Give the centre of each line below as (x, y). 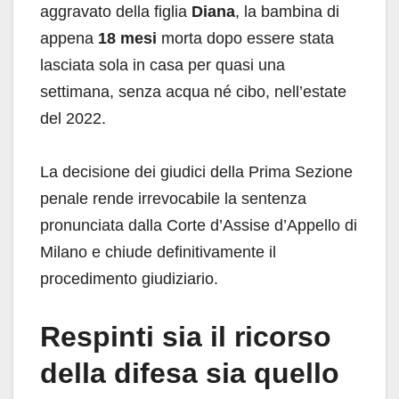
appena (69, 39)
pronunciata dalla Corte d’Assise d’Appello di (199, 226)
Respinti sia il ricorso (186, 337)
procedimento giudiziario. (129, 279)
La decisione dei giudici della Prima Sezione (196, 172)
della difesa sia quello (190, 374)
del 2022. (73, 119)
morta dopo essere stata (245, 39)
